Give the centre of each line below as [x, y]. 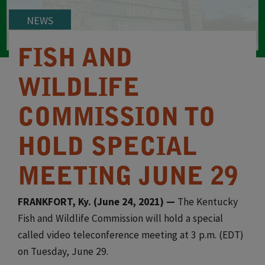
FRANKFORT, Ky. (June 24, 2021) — [98, 202]
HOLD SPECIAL [108, 149]
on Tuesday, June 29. [63, 251]
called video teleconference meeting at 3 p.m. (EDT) [131, 235]
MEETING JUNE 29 [128, 179]
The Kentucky [208, 202]
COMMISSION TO [117, 119]
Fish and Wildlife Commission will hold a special [120, 218]
